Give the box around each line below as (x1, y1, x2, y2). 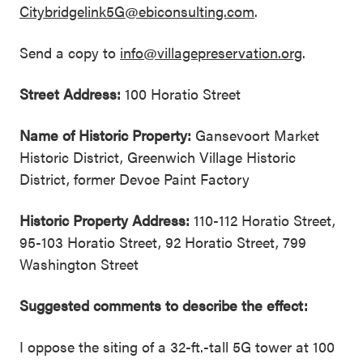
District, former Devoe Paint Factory (19, 169, 250, 189)
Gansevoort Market (191, 125, 319, 145)
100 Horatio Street (121, 83, 241, 104)
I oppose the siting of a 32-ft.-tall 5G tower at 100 (19, 336, 335, 357)
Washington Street (19, 254, 139, 274)
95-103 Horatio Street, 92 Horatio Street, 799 (19, 232, 306, 252)
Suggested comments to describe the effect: (19, 295, 308, 315)
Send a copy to (19, 42, 120, 62)
